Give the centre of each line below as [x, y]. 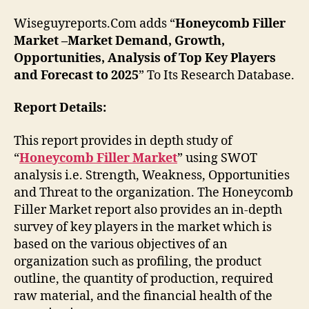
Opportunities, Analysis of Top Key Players [145, 58]
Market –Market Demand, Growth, [119, 41]
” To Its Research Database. [217, 75]
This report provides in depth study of [123, 141]
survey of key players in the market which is [143, 227]
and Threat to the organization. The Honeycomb [153, 192]
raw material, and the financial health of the [143, 296]
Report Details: [60, 108]
